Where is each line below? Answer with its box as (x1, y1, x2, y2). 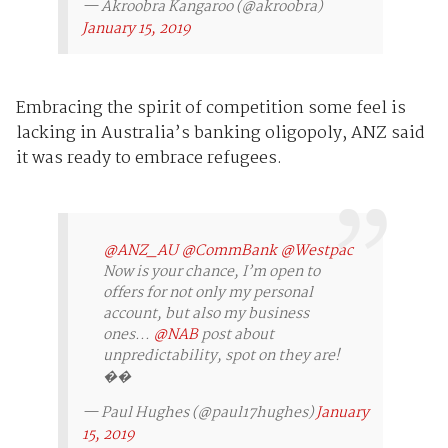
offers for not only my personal (102, 280, 313, 305)
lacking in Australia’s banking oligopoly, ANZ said (15, 119, 425, 147)
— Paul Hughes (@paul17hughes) (81, 400, 316, 425)
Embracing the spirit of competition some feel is (15, 94, 406, 122)
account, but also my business (102, 301, 309, 326)
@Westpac (279, 238, 353, 263)
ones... (102, 322, 153, 347)
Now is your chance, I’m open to (102, 259, 320, 284)
